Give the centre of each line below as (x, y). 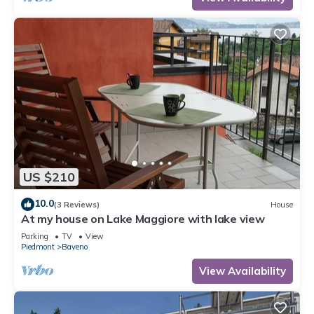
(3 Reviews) (77, 204)
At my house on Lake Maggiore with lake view (143, 219)
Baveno (75, 247)
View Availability (243, 271)
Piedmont (38, 247)
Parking (35, 237)
